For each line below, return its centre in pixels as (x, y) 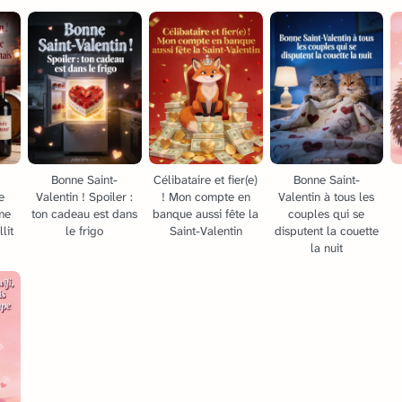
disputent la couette (326, 231)
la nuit (326, 248)
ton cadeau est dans (85, 214)
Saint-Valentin (205, 231)
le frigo (85, 231)
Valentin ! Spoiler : (85, 197)
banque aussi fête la (206, 214)
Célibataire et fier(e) (206, 179)
